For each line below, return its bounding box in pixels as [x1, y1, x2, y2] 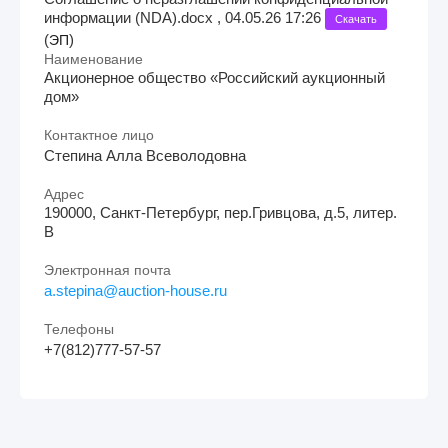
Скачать [335, 12, 377, 25]
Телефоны [44, 320, 114, 337]
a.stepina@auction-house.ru [44, 281, 227, 299]
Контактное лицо [44, 126, 154, 143]
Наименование [44, 50, 143, 67]
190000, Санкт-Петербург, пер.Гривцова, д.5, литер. [44, 203, 397, 221]
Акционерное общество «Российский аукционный [44, 68, 385, 86]
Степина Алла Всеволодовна [44, 146, 246, 164]
